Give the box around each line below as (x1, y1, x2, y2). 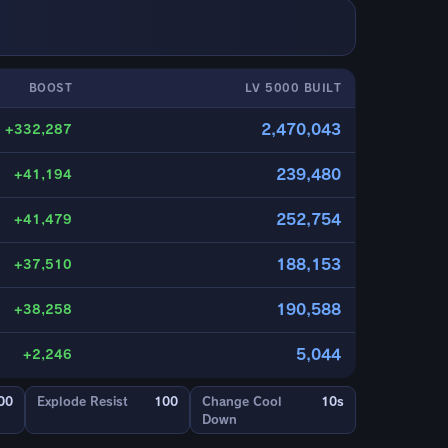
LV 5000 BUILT (244, 82, 341, 94)
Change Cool (202, 395, 283, 408)
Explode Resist (36, 395, 128, 408)
